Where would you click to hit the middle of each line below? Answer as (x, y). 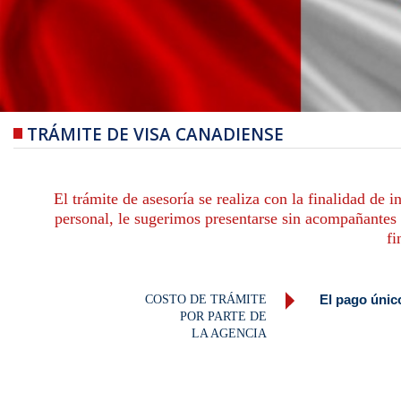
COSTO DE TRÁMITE (206, 299)
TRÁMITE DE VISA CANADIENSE (155, 134)
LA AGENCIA (230, 333)
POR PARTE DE (224, 316)
